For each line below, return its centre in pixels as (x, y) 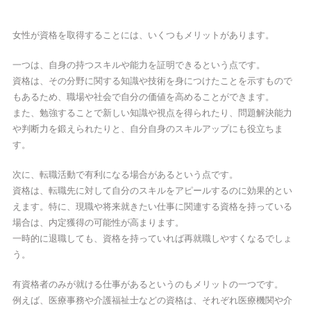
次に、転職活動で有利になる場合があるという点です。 (125, 174)
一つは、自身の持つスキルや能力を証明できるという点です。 (138, 65)
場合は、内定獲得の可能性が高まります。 (98, 222)
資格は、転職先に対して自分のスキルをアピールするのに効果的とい (152, 190)
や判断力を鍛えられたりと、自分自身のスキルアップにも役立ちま (148, 128)
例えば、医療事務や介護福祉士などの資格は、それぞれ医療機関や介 (152, 300)
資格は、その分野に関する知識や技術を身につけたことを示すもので (152, 81)
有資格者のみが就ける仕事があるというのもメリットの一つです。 (148, 284)
